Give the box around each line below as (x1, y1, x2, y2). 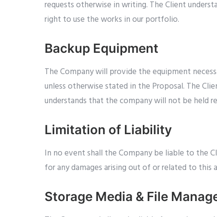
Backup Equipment (45, 41, 158, 56)
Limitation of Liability (45, 122, 172, 137)
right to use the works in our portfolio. (45, 13, 179, 26)
